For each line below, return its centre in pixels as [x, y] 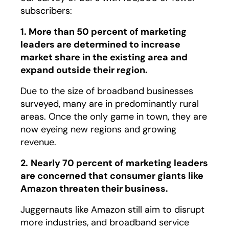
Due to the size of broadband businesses [107, 91]
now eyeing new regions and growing [98, 129]
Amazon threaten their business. [95, 188]
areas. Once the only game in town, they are [114, 116]
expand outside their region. [85, 70]
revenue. [38, 142]
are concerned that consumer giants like [112, 176]
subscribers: [46, 10]
